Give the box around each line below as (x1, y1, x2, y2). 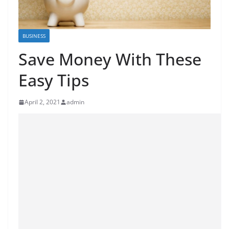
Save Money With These (18, 48, 201, 71)
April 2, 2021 (25, 98, 60, 107)
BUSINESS (22, 32, 45, 40)
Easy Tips (18, 69, 89, 91)
